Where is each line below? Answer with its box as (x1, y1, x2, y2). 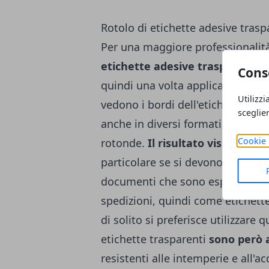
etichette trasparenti (101, 232, 209, 246)
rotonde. (101, 136, 148, 150)
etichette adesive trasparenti (101, 59, 259, 73)
